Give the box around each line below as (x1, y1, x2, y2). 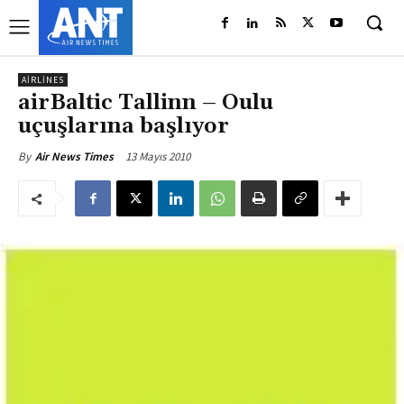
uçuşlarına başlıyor (18, 113, 229, 140)
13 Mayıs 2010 (125, 148, 190, 164)
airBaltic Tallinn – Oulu (18, 89, 273, 116)
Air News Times (35, 149, 114, 164)
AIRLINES (22, 74, 64, 86)
